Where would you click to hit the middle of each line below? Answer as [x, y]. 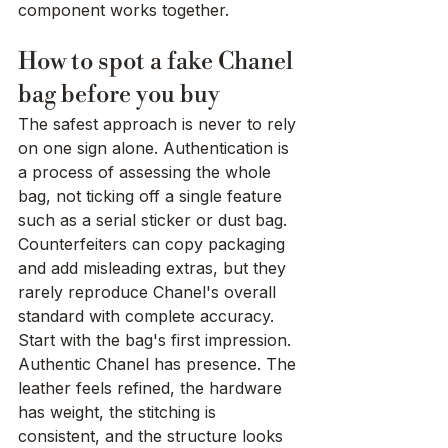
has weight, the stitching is [119, 412]
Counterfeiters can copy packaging [154, 244]
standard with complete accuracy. [146, 316]
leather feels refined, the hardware [152, 388]
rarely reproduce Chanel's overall [149, 292]
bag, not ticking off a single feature [152, 196]
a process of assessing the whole [147, 172]
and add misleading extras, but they [154, 268]
